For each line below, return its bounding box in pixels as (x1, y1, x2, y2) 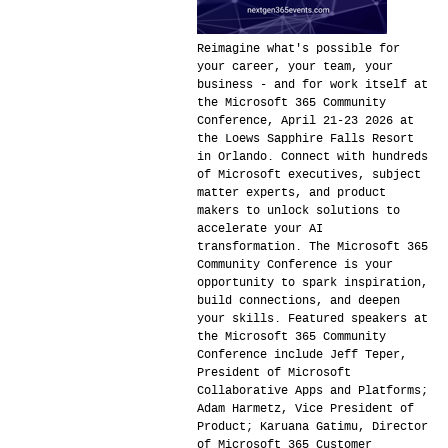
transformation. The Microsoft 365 (197, 240, 428, 254)
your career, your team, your (197, 60, 393, 74)
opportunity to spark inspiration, (197, 276, 428, 290)
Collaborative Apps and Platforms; (197, 384, 428, 398)
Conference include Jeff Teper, (197, 348, 407, 362)
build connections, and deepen (197, 294, 400, 308)
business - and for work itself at (197, 78, 428, 92)
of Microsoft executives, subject (197, 168, 421, 182)
